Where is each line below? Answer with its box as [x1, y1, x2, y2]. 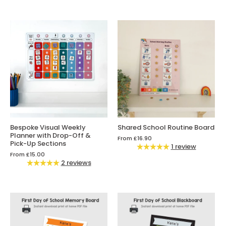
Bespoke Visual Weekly [10, 123, 86, 133]
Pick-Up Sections [10, 139, 66, 149]
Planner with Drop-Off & [10, 131, 91, 141]
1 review [171, 142, 196, 152]
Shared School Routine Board [118, 123, 214, 133]
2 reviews [61, 158, 91, 168]
